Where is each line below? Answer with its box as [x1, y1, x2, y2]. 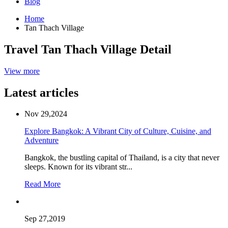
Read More [24, 180, 61, 189]
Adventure [24, 136, 59, 145]
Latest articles [4, 85, 78, 99]
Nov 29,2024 [24, 109, 67, 119]
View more [4, 66, 40, 75]
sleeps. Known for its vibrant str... [24, 162, 132, 172]
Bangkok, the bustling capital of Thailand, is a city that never [24, 153, 219, 162]
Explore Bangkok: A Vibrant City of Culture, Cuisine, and [24, 127, 211, 136]
